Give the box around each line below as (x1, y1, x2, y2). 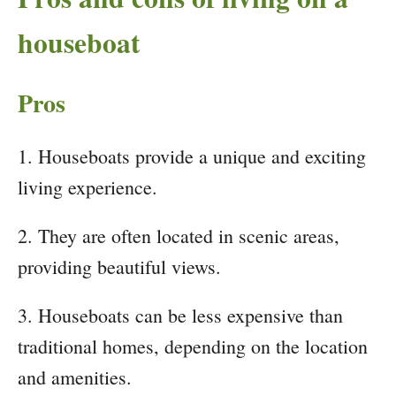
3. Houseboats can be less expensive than (18, 302, 343, 329)
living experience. (18, 174, 157, 201)
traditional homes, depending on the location (18, 333, 368, 360)
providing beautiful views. (18, 254, 221, 280)
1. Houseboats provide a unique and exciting (18, 143, 366, 170)
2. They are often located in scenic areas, (18, 223, 339, 249)
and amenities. (18, 364, 132, 391)
